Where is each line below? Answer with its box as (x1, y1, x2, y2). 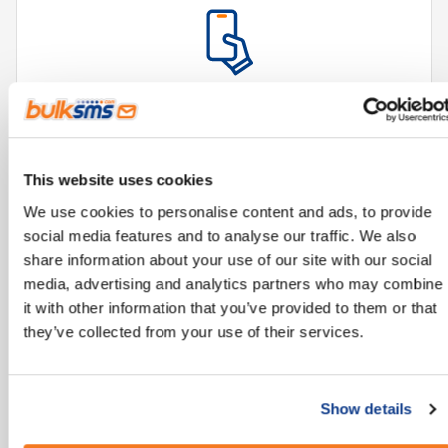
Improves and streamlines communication (75, 348, 373, 371)
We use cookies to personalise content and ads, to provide (23, 202, 432, 220)
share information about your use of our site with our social (23, 250, 432, 268)
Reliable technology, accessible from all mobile (58, 102, 390, 125)
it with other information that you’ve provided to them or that (23, 298, 437, 316)
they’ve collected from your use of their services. (23, 322, 364, 340)
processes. (186, 372, 262, 395)
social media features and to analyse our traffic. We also (23, 226, 416, 244)
